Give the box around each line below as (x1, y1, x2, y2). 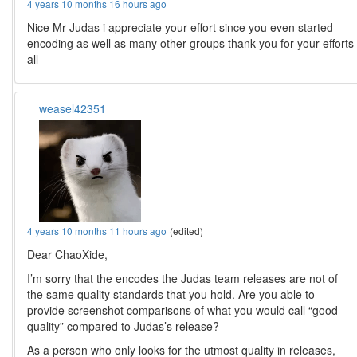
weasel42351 (39, 100, 107, 117)
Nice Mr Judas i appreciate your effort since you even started (27, 19, 334, 36)
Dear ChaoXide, (27, 246, 108, 263)
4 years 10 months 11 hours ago (27, 224, 167, 238)
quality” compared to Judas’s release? (27, 318, 220, 335)
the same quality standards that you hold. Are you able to (27, 286, 316, 303)
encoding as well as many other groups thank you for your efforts (27, 35, 355, 52)
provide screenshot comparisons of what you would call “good (27, 302, 339, 319)
